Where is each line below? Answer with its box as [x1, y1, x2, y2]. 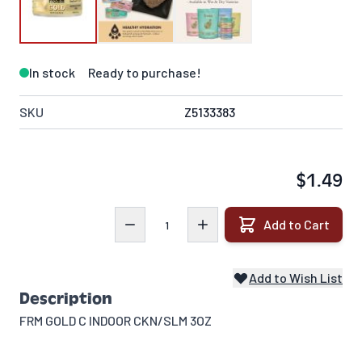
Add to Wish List [249, 270, 343, 286]
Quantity [114, 208, 164, 224]
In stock [29, 65, 75, 81]
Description [19, 289, 112, 309]
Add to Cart [263, 217, 330, 233]
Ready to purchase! [88, 65, 201, 81]
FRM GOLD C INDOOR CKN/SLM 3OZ [19, 313, 212, 329]
